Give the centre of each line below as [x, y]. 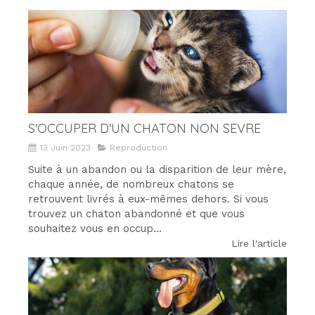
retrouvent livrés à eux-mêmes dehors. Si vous [148, 199]
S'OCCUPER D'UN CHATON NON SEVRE [144, 128]
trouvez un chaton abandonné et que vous [136, 213]
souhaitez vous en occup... [95, 228]
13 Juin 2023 [65, 147]
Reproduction [139, 147]
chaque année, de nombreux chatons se [131, 184]
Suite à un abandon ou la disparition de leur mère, [157, 169]
